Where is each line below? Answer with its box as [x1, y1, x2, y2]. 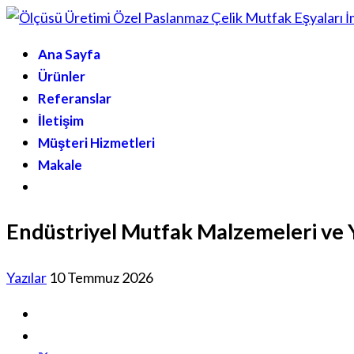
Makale [38, 156, 82, 173]
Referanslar [38, 90, 111, 107]
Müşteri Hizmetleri [38, 134, 155, 151]
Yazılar [6, 268, 47, 286]
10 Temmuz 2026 [49, 268, 153, 286]
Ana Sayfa [38, 46, 100, 62]
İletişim [38, 112, 84, 129]
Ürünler [38, 68, 85, 85]
